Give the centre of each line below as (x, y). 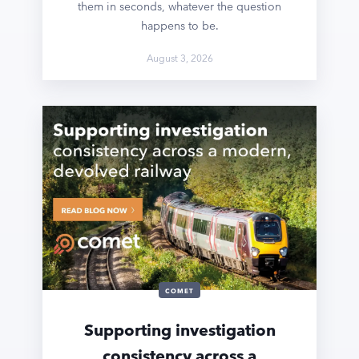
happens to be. (179, 25)
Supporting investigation (179, 331)
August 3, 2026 (179, 57)
